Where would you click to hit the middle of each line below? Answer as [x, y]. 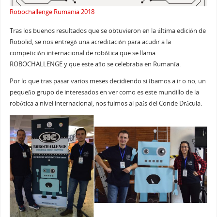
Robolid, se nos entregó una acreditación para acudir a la [90, 42]
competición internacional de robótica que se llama [82, 53]
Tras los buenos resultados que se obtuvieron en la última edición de [108, 31]
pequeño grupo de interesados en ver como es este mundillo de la [104, 93]
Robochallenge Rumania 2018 [52, 12]
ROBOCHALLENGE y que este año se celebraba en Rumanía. [95, 64]
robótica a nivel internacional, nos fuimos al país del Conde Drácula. [106, 104]
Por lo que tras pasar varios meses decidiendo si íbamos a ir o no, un [108, 81]
